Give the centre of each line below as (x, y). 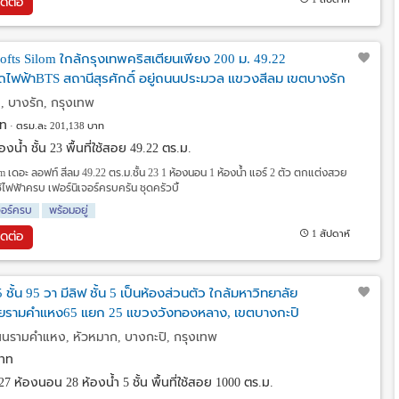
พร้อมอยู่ (69, 210)
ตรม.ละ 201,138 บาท (60, 126)
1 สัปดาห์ (331, 233)
